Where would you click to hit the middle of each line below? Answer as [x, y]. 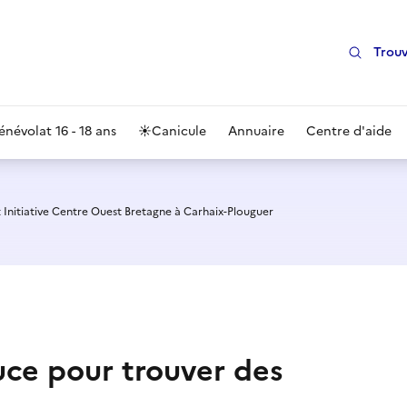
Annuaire [256, 131]
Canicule [179, 131]
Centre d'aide [349, 131]
